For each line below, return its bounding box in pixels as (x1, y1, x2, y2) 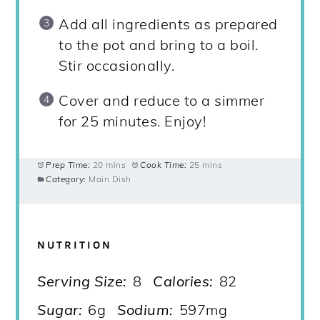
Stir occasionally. (59, 56, 175, 75)
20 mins (92, 159, 126, 171)
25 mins (189, 159, 223, 171)
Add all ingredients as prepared (59, 15, 278, 34)
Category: (46, 174, 86, 185)
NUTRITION (37, 238, 113, 251)
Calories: (153, 272, 214, 291)
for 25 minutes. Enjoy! (59, 112, 206, 131)
